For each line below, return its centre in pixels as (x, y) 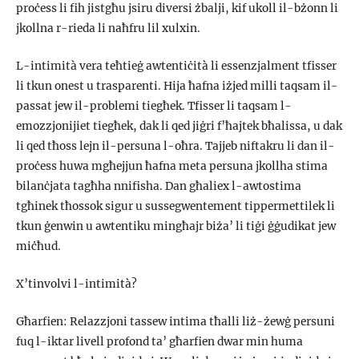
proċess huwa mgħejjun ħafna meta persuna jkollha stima (172, 167)
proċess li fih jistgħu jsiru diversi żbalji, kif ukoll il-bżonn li (177, 9)
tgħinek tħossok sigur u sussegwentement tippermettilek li (175, 207)
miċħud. (38, 247)
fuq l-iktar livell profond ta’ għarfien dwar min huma (159, 341)
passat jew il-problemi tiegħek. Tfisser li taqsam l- (154, 107)
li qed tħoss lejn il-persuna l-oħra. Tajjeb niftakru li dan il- (175, 147)
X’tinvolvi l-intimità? (77, 284)
